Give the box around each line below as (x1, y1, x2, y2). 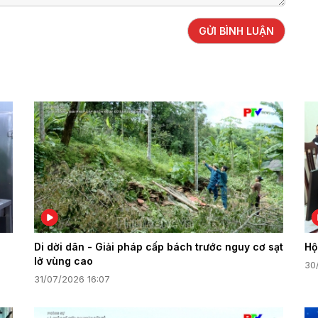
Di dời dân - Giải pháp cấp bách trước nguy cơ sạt (33, 240, 283, 253)
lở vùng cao (33, 254, 93, 267)
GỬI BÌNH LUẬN (199, 24, 274, 37)
